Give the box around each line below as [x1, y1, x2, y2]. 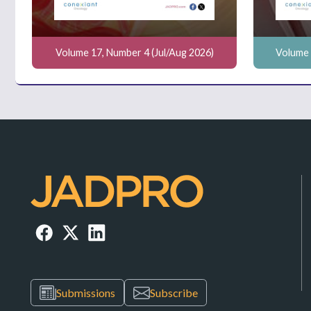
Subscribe [150, 286, 198, 299]
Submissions [56, 286, 115, 299]
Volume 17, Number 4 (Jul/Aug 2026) [55, 46, 214, 58]
